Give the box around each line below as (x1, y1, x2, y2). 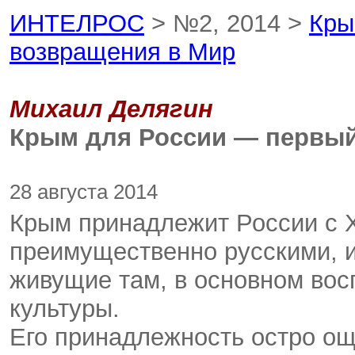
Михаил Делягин (10, 95, 213, 123)
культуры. (10, 295, 120, 323)
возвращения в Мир (10, 38, 235, 66)
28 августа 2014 (10, 181, 158, 203)
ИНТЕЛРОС (10, 10, 144, 37)
